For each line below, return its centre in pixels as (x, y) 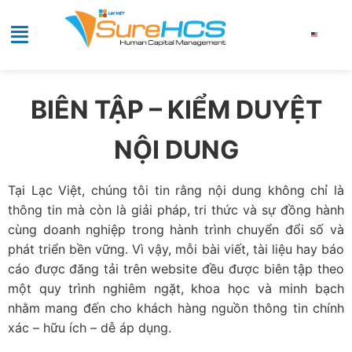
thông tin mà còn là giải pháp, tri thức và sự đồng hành (176, 210)
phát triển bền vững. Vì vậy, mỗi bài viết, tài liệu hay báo (176, 249)
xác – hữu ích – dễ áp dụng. (90, 328)
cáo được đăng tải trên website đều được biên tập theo (176, 269)
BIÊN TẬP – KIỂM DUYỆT (176, 109)
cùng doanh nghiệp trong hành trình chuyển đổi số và (176, 230)
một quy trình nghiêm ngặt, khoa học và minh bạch (176, 289)
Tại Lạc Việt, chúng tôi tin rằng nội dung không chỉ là (176, 191)
